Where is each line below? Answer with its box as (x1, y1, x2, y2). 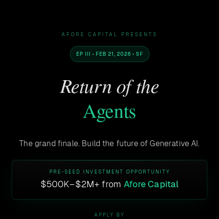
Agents (83, 97, 136, 123)
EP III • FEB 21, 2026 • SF (76, 51, 143, 57)
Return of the (60, 72, 159, 98)
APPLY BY (94, 212, 125, 218)
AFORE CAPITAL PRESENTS (62, 32, 157, 37)
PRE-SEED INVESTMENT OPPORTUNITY (49, 169, 170, 175)
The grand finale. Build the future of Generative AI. (19, 139, 200, 148)
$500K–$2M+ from (40, 179, 124, 189)
